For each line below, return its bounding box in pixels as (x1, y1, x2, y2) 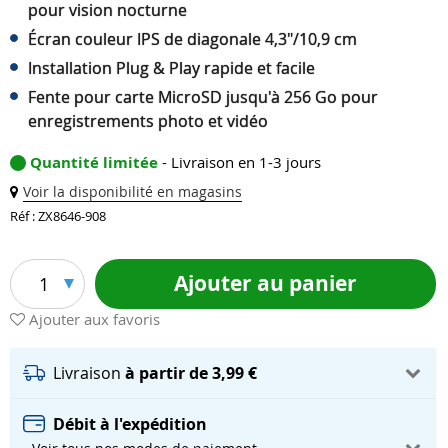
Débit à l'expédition (53, 413, 207, 435)
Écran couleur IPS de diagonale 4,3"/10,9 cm (28, 28, 357, 51)
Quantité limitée (30, 152, 162, 174)
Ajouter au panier (173, 268, 357, 298)
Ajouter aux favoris (29, 309, 160, 330)
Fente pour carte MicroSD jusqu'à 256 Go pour (28, 86, 378, 109)
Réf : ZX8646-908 (10, 207, 106, 226)
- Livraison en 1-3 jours (162, 152, 321, 173)
